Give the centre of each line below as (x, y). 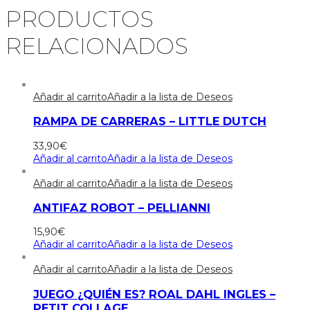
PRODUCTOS (80, 19)
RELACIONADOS (97, 46)
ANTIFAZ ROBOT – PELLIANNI (122, 208)
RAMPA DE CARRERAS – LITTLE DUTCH (150, 121)
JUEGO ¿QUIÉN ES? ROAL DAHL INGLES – (154, 294)
